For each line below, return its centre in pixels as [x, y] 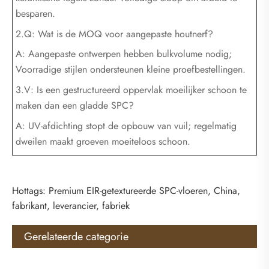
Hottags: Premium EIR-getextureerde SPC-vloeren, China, [126, 191]
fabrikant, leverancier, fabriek [71, 206]
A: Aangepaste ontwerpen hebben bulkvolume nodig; [124, 54]
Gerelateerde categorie [76, 237]
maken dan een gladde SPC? [75, 106]
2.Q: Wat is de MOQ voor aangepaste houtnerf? [114, 34]
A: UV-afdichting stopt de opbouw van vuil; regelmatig [126, 126]
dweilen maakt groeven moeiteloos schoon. [103, 142]
